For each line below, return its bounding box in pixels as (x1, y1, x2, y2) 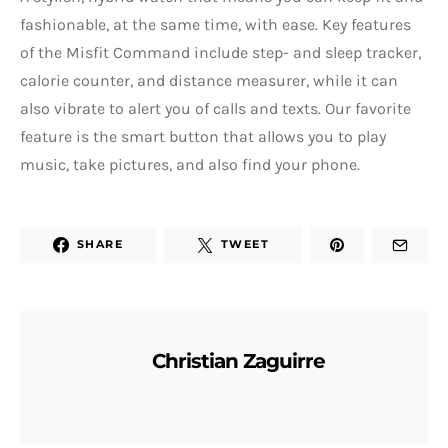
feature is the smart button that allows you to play (20, 126, 386, 146)
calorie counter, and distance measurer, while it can (20, 70, 398, 90)
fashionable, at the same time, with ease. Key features (20, 14, 411, 34)
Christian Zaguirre (152, 348, 325, 373)
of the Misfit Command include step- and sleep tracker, (20, 42, 421, 62)
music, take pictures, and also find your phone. (20, 154, 360, 174)
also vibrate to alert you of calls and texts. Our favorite (20, 98, 411, 118)
